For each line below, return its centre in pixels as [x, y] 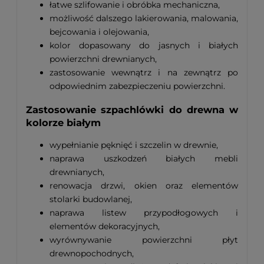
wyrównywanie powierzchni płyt [144, 240]
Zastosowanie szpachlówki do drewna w [132, 109]
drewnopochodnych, [92, 254]
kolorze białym [63, 122]
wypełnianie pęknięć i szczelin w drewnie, [134, 145]
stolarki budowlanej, [91, 199]
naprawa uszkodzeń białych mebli [144, 159]
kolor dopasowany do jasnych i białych [144, 46]
